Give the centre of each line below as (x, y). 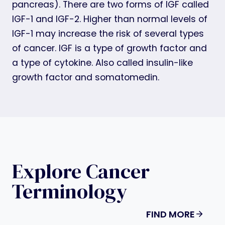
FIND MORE (171, 214)
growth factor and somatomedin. (86, 77)
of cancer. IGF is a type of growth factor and (109, 48)
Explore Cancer (81, 171)
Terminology (70, 191)
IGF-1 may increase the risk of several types (108, 33)
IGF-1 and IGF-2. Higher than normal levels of (110, 19)
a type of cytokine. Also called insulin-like (102, 63)
